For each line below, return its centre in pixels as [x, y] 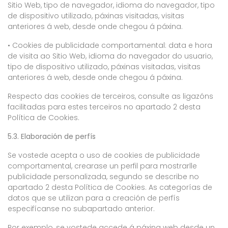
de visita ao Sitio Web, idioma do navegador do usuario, [110, 56]
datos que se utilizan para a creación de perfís [94, 198]
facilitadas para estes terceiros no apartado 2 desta [104, 107]
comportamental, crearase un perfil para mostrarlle [102, 166]
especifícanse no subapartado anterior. [81, 209]
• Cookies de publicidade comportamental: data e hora [110, 45]
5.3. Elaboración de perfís [52, 136]
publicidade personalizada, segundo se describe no [103, 177]
